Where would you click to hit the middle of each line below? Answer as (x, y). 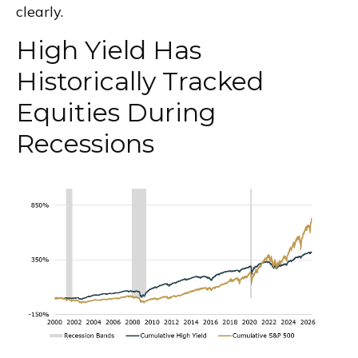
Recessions (85, 144)
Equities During (116, 113)
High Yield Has (109, 50)
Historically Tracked (140, 82)
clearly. (40, 12)
